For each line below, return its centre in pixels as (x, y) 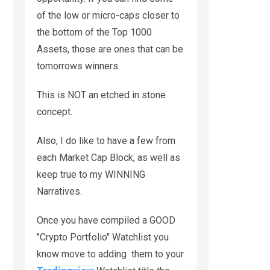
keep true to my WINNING (91, 174)
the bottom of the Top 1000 (94, 32)
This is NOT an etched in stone (101, 95)
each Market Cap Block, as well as (108, 157)
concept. (55, 111)
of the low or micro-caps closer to (108, 15)
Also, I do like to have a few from (106, 140)
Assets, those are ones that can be (110, 49)
